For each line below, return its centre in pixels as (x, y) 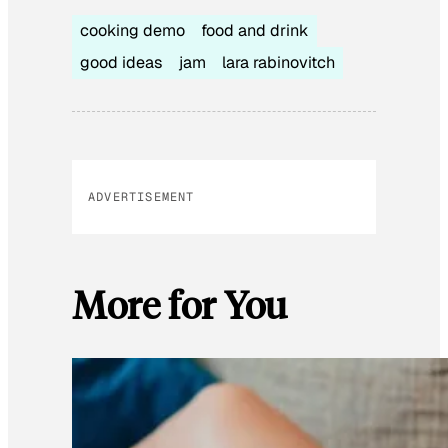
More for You (179, 303)
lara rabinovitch (278, 62)
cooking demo (132, 30)
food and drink (255, 30)
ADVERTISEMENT (141, 196)
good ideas (121, 62)
